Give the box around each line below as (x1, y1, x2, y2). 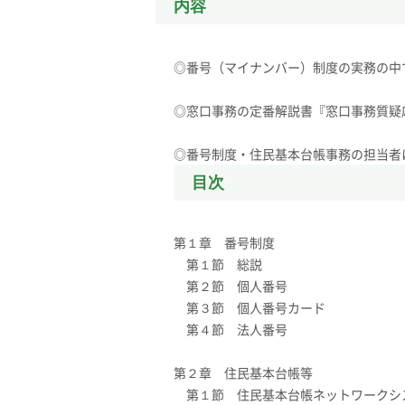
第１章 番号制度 (174, 233, 275, 251)
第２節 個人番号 (174, 277, 287, 295)
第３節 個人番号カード (174, 298, 325, 316)
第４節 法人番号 (174, 320, 287, 338)
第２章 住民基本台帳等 (174, 363, 313, 381)
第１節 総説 (174, 255, 262, 273)
